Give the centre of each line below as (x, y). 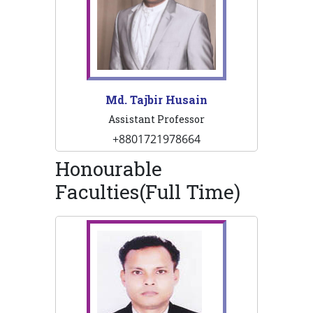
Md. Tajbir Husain (156, 100)
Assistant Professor (156, 119)
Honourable (109, 169)
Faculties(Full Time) (148, 192)
